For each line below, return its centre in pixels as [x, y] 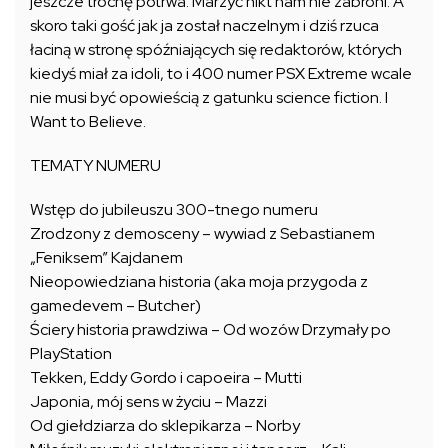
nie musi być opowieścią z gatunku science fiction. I [209, 97]
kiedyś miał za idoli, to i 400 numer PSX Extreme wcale [221, 73]
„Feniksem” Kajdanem [106, 257]
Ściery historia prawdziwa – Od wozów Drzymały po [210, 329]
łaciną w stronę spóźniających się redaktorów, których [216, 49]
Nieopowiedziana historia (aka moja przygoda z [199, 281]
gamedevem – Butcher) [115, 305]
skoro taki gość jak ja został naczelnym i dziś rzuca [204, 25]
